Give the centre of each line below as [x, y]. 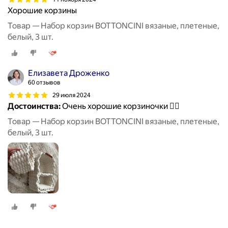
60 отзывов [44, 83]
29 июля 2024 [72, 95]
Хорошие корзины [42, 11]
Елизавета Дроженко [69, 73]
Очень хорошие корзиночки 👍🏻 [120, 106]
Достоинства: [34, 106]
